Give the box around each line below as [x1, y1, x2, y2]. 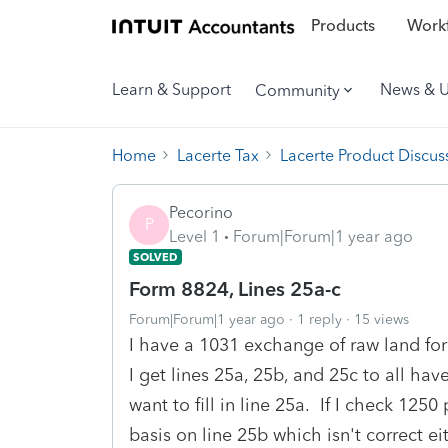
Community [255, 80, 340, 100]
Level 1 [169, 226, 220, 246]
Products [310, 16, 375, 36]
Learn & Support [112, 80, 231, 99]
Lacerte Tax [177, 145, 259, 165]
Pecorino [169, 202, 233, 222]
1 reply [297, 310, 342, 328]
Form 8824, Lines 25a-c [129, 276, 341, 301]
